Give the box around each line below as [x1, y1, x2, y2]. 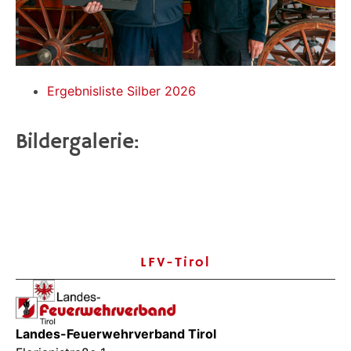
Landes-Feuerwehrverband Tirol [16, 326, 216, 342]
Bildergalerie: [16, 129, 139, 155]
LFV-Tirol [140, 253, 211, 271]
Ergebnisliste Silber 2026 [47, 83, 196, 100]
